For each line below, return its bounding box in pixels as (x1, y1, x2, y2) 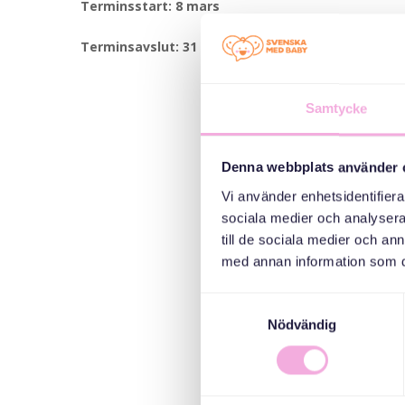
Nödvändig (267, 316, 337, 333)
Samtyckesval (200, 295, 287, 311)
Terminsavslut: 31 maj (80, 37, 225, 55)
